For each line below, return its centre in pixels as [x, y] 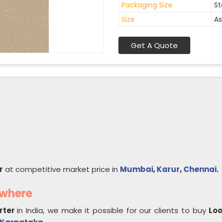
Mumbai [137, 169]
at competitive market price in [61, 169]
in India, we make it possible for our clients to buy [113, 210]
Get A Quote [154, 45]
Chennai [200, 169]
